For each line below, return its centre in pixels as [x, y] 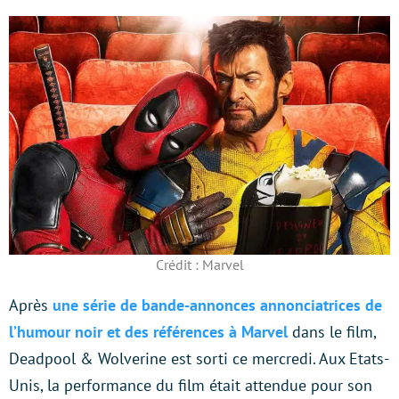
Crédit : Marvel [199, 264]
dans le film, [332, 331]
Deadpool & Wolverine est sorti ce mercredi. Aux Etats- [199, 358]
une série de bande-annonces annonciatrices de [217, 305]
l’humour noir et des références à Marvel [148, 331]
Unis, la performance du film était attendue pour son [191, 385]
